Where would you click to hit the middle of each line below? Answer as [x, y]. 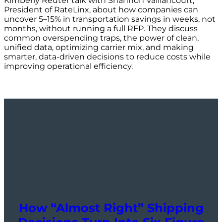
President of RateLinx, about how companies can [101, 9]
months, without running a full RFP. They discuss [101, 28]
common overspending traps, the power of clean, [101, 38]
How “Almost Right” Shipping [111, 208]
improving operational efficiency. [68, 66]
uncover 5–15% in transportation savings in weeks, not [110, 19]
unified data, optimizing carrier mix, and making [99, 47]
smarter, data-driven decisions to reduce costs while [107, 56]
